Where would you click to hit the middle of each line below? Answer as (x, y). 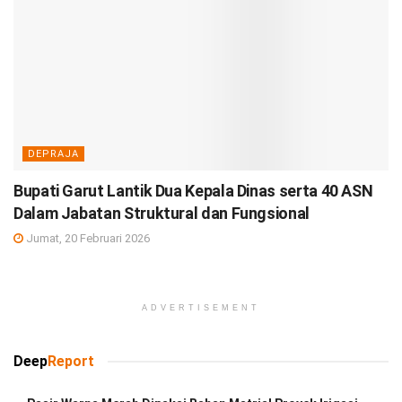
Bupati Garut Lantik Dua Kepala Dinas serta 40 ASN (193, 191)
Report (71, 362)
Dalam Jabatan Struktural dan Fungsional (162, 214)
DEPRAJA (53, 154)
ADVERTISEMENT (201, 308)
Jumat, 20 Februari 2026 (87, 239)
